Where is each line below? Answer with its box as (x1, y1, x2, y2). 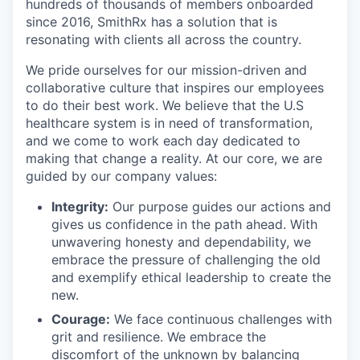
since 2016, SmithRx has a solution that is (26, 14, 277, 30)
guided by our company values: (26, 168, 217, 184)
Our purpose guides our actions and (108, 198, 331, 215)
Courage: (51, 311, 110, 327)
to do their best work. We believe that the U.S (26, 97, 304, 113)
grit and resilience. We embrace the (51, 329, 266, 345)
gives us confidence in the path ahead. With (51, 216, 317, 232)
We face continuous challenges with (110, 311, 332, 327)
